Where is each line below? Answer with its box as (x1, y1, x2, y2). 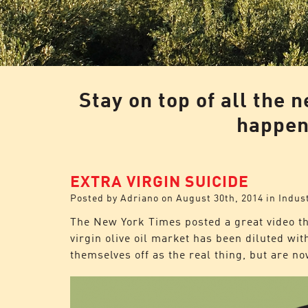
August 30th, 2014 (176, 192, 263, 203)
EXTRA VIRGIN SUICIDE (70, 170, 249, 190)
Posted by (70, 192, 120, 203)
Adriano (120, 192, 159, 203)
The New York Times (70, 214, 181, 228)
